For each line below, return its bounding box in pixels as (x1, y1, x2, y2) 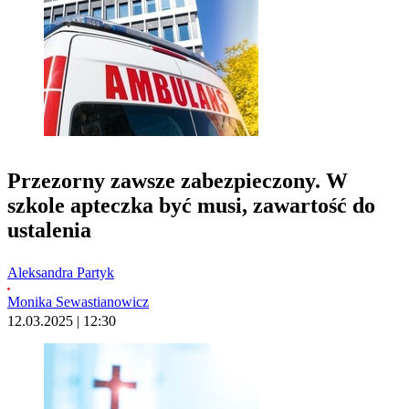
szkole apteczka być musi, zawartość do (7, 193, 375, 217)
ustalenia (7, 217, 91, 242)
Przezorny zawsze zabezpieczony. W (7, 168, 348, 193)
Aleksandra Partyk (7, 264, 114, 280)
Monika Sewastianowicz (7, 293, 149, 309)
